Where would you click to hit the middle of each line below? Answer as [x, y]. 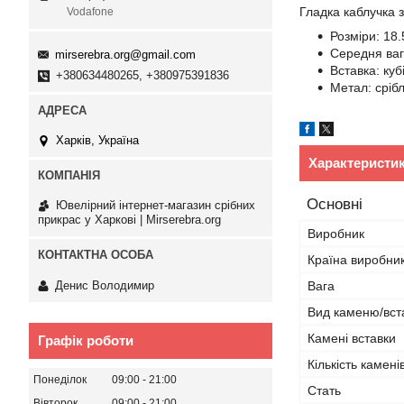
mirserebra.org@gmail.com [125, 54]
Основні [335, 204]
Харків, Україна [97, 141]
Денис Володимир [105, 285]
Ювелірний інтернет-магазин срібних [156, 206]
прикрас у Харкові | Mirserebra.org [129, 220]
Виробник [336, 234]
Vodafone [90, 12]
